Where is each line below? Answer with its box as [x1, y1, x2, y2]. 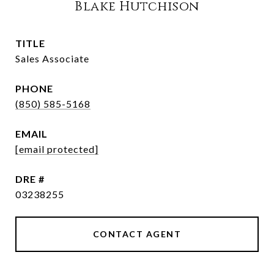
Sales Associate [15, 53, 89, 64]
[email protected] [15, 143, 98, 155]
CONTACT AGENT [92, 229, 182, 239]
